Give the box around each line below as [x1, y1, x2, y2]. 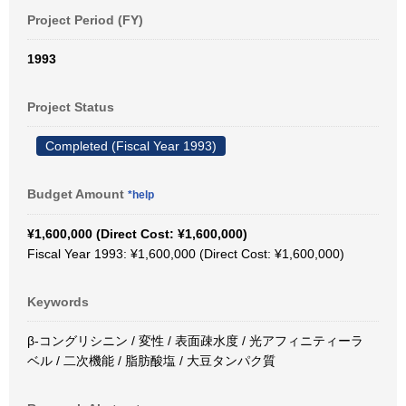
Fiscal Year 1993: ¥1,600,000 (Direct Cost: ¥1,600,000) [27, 246, 344, 261]
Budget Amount [27, 187, 128, 201]
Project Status [27, 100, 114, 114]
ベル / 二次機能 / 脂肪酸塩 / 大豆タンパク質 [27, 353, 275, 368]
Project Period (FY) [27, 13, 143, 27]
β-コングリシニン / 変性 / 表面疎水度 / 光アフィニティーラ [27, 333, 363, 348]
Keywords [27, 295, 89, 309]
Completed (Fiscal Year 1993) [45, 139, 217, 153]
